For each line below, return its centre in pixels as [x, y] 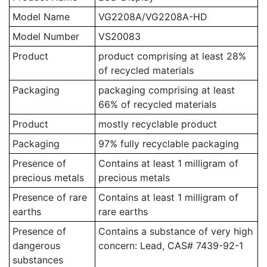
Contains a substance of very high [175, 231]
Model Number [46, 36]
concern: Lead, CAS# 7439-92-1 [170, 246]
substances [38, 260]
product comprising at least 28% [172, 56]
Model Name [41, 17]
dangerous [36, 246]
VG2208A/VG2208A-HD [153, 17]
